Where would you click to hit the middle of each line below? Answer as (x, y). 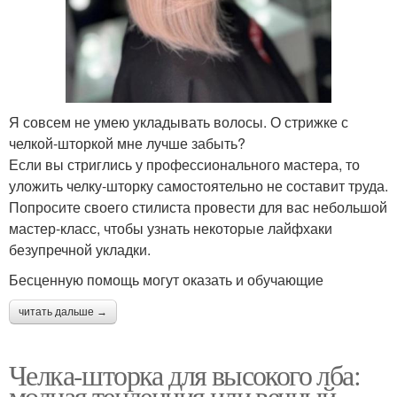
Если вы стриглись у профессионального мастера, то (184, 165)
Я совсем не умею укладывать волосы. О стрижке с (179, 122)
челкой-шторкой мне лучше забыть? (127, 144)
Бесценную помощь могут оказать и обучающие (166, 280)
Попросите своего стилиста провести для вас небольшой (198, 207)
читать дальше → (63, 312)
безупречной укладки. (80, 250)
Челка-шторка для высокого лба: (184, 375)
